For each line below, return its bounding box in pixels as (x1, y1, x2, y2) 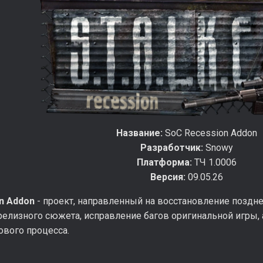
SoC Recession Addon (163, 127, 257, 139)
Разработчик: (140, 141, 203, 153)
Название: (116, 127, 163, 139)
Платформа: (137, 156, 192, 168)
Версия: (150, 171, 186, 183)
